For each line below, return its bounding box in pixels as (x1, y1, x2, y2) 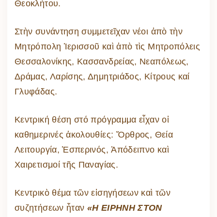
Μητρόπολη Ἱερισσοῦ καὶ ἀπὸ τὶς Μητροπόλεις (15, 41, 201, 51)
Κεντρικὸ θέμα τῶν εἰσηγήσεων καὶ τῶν (15, 187, 170, 198)
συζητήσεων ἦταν (15, 202, 87, 213)
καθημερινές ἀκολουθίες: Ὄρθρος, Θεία (15, 129, 173, 139)
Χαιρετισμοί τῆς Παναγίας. (15, 159, 118, 170)
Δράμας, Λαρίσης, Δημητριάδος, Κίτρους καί (15, 71, 190, 81)
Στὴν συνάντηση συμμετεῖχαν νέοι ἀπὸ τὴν (15, 26, 183, 36)
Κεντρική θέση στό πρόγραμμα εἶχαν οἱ (15, 114, 169, 124)
